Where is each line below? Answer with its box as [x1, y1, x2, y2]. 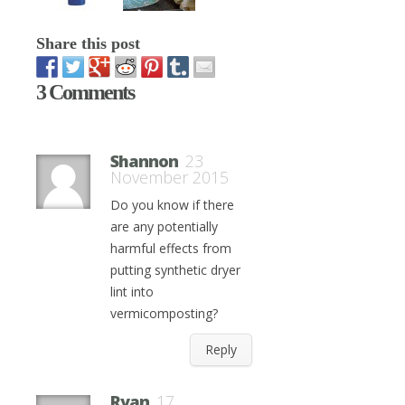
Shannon [110, 150, 178, 172]
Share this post [36, 34, 140, 52]
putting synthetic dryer [110, 261, 240, 278]
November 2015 [110, 166, 229, 188]
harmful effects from [110, 240, 231, 257]
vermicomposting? [110, 305, 218, 322]
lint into [110, 283, 154, 300]
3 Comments [36, 80, 134, 104]
